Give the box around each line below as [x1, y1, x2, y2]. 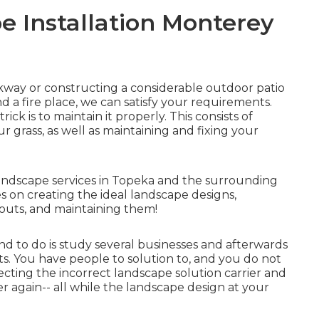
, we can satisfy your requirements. [75, 95, 272, 109]
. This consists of [164, 109, 253, 123]
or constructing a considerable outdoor [26, 80, 256, 95]
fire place [22, 95, 75, 109]
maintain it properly [53, 109, 164, 123]
